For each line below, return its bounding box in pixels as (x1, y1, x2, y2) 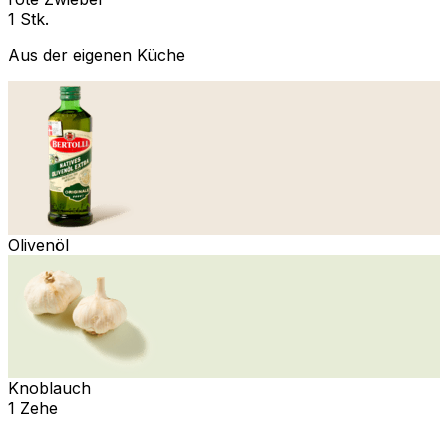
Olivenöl (8, 234, 69, 255)
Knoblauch (8, 377, 91, 398)
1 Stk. (8, 8, 49, 29)
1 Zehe (8, 397, 58, 418)
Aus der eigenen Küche (8, 44, 185, 65)
